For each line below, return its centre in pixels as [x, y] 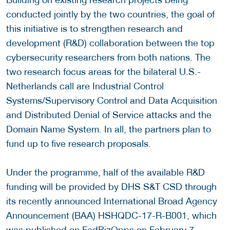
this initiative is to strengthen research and [94, 28]
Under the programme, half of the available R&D [106, 172]
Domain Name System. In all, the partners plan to [109, 129]
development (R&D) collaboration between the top [110, 43]
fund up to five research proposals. [79, 143]
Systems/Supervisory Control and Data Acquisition [112, 100]
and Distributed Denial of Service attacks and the [109, 114]
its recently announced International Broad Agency [112, 201]
